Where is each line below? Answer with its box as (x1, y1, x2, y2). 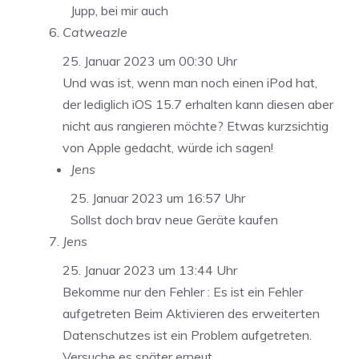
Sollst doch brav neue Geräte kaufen (71, 211, 278, 228)
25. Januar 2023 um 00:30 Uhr (63, 52, 237, 69)
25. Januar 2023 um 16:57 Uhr (71, 189, 245, 206)
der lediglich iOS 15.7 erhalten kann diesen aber (63, 95, 333, 112)
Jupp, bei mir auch (71, 2, 168, 18)
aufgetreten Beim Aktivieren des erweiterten (63, 305, 320, 321)
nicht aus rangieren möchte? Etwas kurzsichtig (63, 117, 329, 134)
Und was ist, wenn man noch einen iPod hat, (63, 74, 317, 91)
